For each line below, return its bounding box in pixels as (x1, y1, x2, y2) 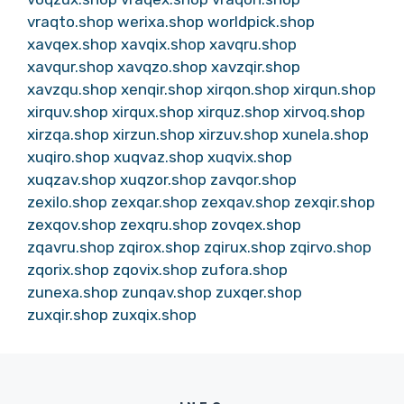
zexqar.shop (111, 192, 197, 211)
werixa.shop (117, 12, 204, 31)
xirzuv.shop (198, 124, 279, 143)
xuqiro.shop (27, 147, 110, 166)
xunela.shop (282, 124, 369, 143)
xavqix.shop (121, 34, 206, 53)
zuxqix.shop (112, 305, 197, 324)
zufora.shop (201, 260, 288, 279)
